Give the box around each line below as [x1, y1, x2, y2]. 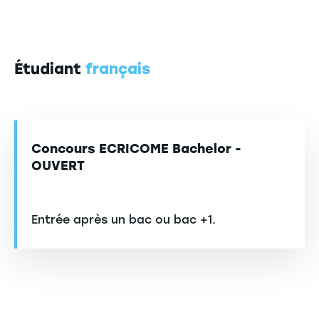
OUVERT [31, 158, 85, 174]
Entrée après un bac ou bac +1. [31, 213, 216, 227]
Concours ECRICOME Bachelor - [31, 141, 241, 157]
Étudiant [14, 60, 85, 78]
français [85, 60, 150, 78]
